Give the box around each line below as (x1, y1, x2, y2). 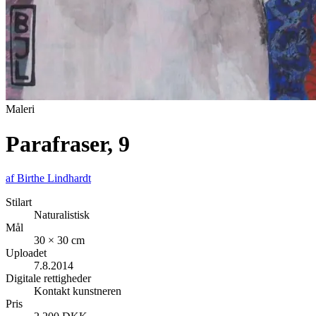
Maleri (6, 103, 35, 116)
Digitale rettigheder (6, 272, 91, 285)
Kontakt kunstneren (34, 285, 121, 298)
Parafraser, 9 (6, 130, 130, 157)
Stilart (6, 196, 32, 209)
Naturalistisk (34, 209, 90, 221)
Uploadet (6, 247, 47, 260)
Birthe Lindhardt (17, 172, 91, 185)
